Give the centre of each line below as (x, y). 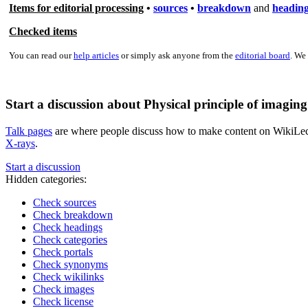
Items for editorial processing (76, 8)
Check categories (70, 240)
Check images (64, 289)
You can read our (41, 55)
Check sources (65, 203)
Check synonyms (70, 265)
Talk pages (29, 131)
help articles (96, 55)
